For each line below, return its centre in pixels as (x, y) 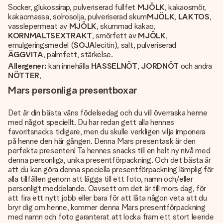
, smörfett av (115, 36)
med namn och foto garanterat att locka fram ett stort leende (111, 217)
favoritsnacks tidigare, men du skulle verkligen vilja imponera (107, 132)
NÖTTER (24, 75)
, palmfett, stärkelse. (78, 55)
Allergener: (27, 66)
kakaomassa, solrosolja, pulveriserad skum (77, 17)
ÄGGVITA (26, 55)
